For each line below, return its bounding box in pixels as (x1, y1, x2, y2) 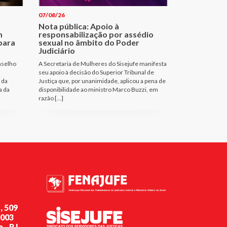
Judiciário (39, 45, 75, 55)
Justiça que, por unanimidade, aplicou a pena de (39, 77, 166, 85)
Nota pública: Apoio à (39, 21, 119, 31)
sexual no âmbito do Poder (39, 37, 139, 47)
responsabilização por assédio (39, 29, 154, 39)
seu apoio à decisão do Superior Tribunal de (39, 68, 154, 76)
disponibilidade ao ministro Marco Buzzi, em (39, 85, 158, 93)
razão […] (39, 94, 63, 102)
